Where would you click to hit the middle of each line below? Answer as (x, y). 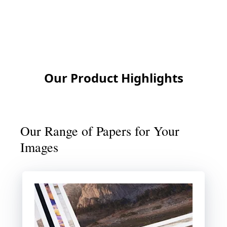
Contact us (113, 32)
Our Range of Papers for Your (100, 130)
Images (39, 147)
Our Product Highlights (113, 78)
